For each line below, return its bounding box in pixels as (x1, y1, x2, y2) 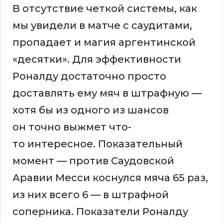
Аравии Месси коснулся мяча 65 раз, (12, 172, 208, 184)
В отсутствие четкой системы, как (12, 2, 197, 15)
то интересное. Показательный (12, 138, 183, 150)
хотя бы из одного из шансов (12, 104, 169, 116)
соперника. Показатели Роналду (12, 206, 188, 218)
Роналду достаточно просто (12, 70, 166, 83)
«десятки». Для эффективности (12, 53, 181, 66)
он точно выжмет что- (12, 121, 131, 133)
